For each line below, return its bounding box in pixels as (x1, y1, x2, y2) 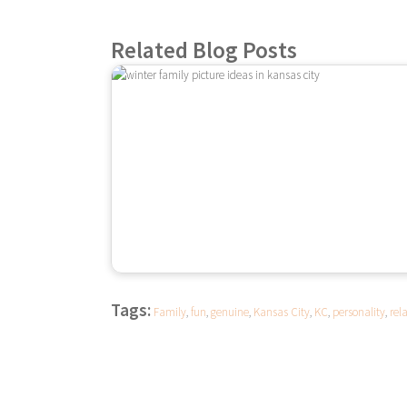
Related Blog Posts (111, 35, 297, 65)
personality (333, 304, 385, 320)
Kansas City (253, 304, 310, 320)
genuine (211, 304, 249, 320)
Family (154, 304, 186, 320)
